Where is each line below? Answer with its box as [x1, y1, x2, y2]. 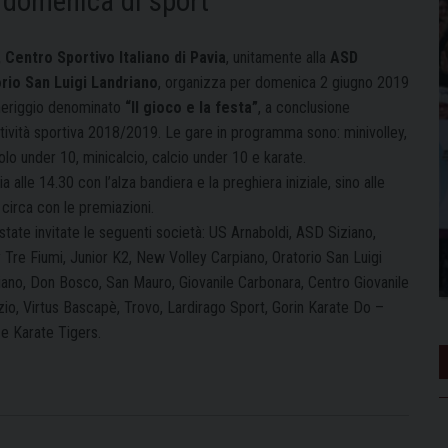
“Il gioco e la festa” [125, 97, 258, 117]
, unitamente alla [226, 47, 330, 67]
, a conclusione [258, 97, 350, 117]
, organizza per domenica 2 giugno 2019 [158, 72, 409, 92]
